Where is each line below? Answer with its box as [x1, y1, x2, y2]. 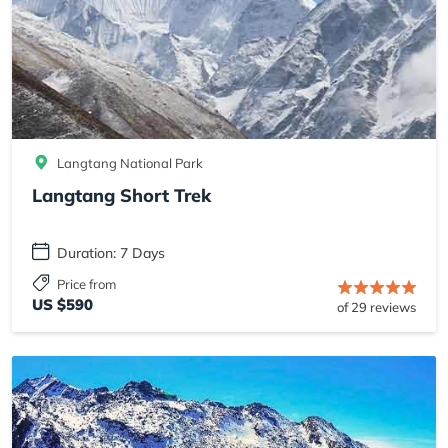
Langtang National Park [57, 155, 203, 172]
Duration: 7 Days [57, 244, 165, 263]
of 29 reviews [337, 299, 416, 316]
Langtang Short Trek [32, 184, 211, 208]
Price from [57, 276, 116, 293]
